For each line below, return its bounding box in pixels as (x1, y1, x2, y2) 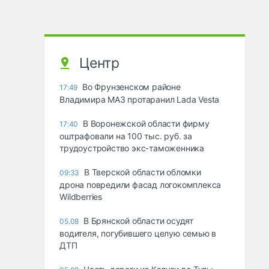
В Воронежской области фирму (83, 118, 210, 129)
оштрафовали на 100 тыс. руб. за (59, 131, 193, 142)
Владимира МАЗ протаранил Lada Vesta (59, 94, 220, 105)
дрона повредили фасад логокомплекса (59, 180, 222, 190)
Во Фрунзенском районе (82, 82, 181, 92)
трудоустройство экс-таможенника (59, 143, 205, 154)
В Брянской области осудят (83, 216, 194, 226)
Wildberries (59, 192, 103, 202)
